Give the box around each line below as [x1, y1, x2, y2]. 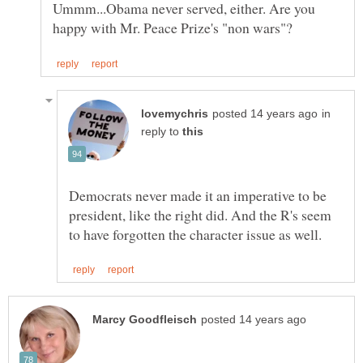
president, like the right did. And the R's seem [69, 204, 331, 224]
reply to [141, 125, 182, 138]
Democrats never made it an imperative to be [69, 185, 327, 205]
